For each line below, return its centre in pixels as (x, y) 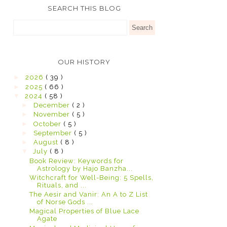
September (53, 133)
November (52, 115)
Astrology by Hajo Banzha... (85, 168)
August (47, 142)
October (48, 124)
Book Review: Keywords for (77, 161)
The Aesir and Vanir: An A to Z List (89, 195)
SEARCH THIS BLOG (84, 8)
